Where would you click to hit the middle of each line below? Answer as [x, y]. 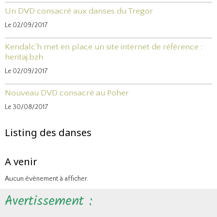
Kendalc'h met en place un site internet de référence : [104, 47]
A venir [21, 162]
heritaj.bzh [24, 57]
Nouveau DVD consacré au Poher [67, 93]
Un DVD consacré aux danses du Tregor [79, 11]
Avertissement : [51, 201]
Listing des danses [48, 133]
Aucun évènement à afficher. [46, 179]
